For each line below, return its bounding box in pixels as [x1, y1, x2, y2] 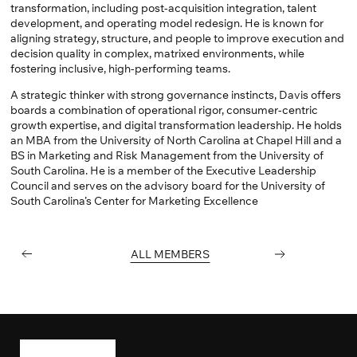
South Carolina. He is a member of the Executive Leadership [10, 163, 316, 178]
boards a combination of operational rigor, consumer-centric [10, 102, 318, 117]
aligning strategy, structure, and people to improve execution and [10, 30, 344, 45]
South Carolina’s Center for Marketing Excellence [10, 193, 258, 208]
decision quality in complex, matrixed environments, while [10, 45, 304, 61]
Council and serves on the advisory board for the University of [10, 178, 325, 193]
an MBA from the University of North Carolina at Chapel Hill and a [10, 132, 342, 147]
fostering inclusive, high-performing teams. [10, 61, 230, 76]
